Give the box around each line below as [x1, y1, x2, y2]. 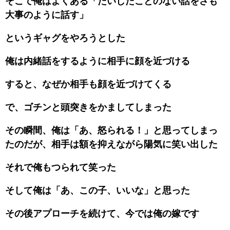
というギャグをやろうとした [5, 32, 125, 43]
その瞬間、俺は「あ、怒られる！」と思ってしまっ [5, 125, 218, 136]
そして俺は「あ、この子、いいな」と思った [5, 185, 190, 196]
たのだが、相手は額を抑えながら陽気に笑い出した [5, 139, 218, 149]
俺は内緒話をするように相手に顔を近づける [5, 55, 190, 66]
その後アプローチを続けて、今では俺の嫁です [5, 208, 199, 219]
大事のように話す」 [5, 9, 88, 20]
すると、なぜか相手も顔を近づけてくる [5, 79, 171, 89]
